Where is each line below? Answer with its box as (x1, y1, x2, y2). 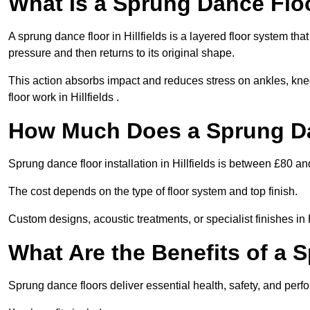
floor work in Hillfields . (8, 91, 119, 104)
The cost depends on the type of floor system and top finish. (8, 185, 298, 198)
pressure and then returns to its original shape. (8, 47, 235, 60)
